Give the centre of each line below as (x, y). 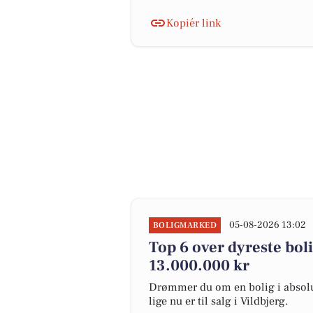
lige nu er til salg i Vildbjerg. (218, 301)
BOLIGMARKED (185, 225)
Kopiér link (194, 23)
